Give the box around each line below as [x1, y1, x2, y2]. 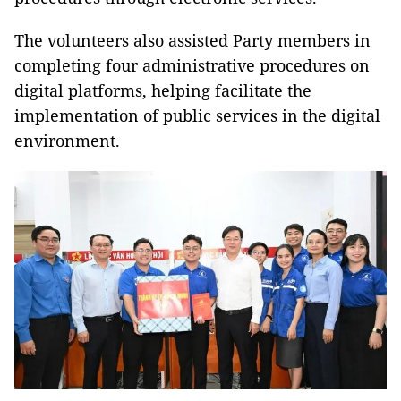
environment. [14, 129, 120, 151]
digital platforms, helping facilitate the [14, 79, 311, 101]
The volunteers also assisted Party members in [14, 29, 371, 51]
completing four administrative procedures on [14, 54, 370, 76]
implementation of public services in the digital [14, 104, 380, 126]
